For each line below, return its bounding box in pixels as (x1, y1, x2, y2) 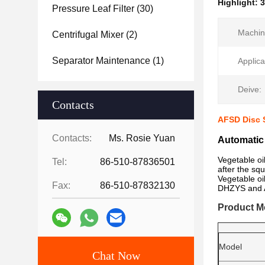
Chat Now (92, 249, 140, 262)
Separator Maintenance (52, 56, 150, 66)
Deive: (238, 85, 261, 94)
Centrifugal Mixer (52, 30, 124, 40)
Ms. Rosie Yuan (109, 133, 175, 143)
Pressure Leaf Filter (52, 4, 134, 14)
